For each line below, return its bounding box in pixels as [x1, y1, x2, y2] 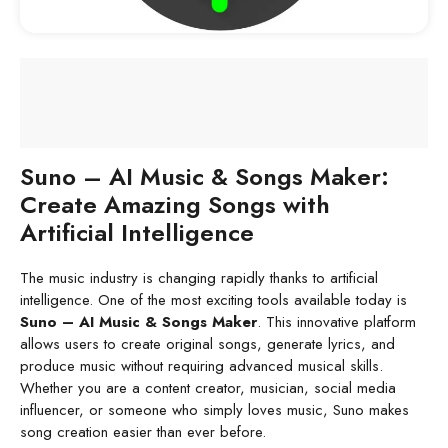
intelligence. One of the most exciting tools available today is [20, 289, 407, 312]
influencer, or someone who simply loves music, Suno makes [20, 399, 409, 422]
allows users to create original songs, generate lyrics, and [20, 333, 395, 356]
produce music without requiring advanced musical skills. [20, 355, 383, 378]
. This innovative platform [257, 311, 416, 334]
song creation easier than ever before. [20, 421, 266, 444]
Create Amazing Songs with [20, 187, 330, 223]
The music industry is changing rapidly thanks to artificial [20, 267, 378, 290]
